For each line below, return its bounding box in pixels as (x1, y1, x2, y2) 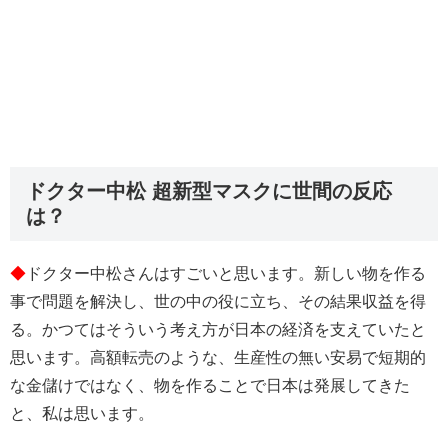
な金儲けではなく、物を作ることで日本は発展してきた (10, 377, 410, 395)
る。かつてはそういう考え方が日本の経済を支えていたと (10, 321, 426, 339)
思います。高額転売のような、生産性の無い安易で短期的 (10, 349, 426, 367)
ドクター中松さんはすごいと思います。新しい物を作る (26, 265, 426, 283)
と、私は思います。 (10, 405, 154, 423)
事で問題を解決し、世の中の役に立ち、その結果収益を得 (10, 293, 426, 311)
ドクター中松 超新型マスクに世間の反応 (26, 180, 392, 203)
